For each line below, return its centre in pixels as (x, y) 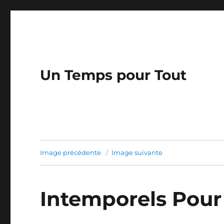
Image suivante (137, 152)
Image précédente (71, 152)
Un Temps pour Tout (113, 75)
